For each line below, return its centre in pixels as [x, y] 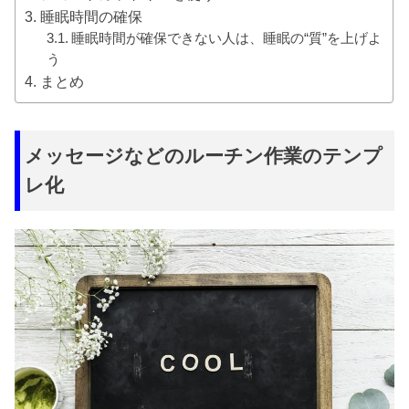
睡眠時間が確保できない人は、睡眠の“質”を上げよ [226, 39]
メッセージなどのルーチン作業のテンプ [204, 157]
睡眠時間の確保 [91, 17]
